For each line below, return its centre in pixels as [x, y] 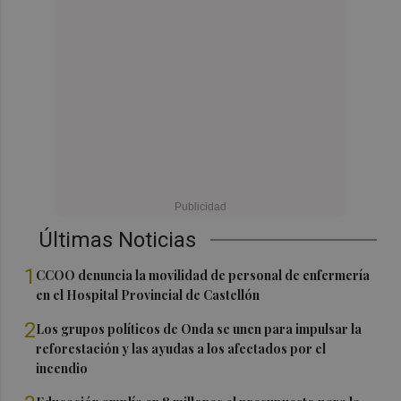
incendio [62, 368]
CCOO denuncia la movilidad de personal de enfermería [203, 275]
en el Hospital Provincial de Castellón [148, 294]
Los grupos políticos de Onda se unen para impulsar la [199, 328]
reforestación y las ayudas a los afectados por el [181, 348]
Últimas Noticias [118, 239]
